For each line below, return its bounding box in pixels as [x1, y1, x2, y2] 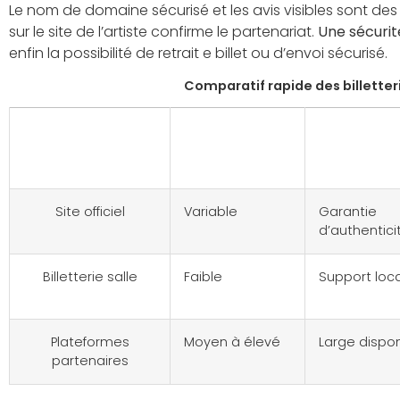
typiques [184, 149, 265, 175]
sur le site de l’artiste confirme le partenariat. [9, 21, 318, 42]
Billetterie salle [42, 268, 137, 287]
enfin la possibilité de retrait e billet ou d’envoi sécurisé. [9, 42, 387, 63]
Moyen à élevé [184, 333, 280, 352]
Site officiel [54, 203, 125, 221]
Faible [184, 268, 222, 287]
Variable [184, 203, 237, 221]
